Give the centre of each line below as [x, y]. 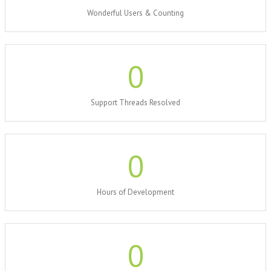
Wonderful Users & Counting [135, 13]
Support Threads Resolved [135, 102]
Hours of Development [135, 192]
